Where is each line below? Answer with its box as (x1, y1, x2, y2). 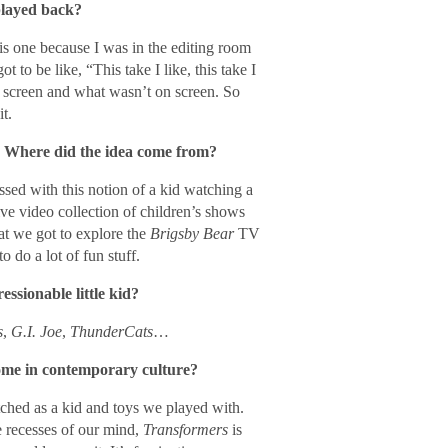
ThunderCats (69, 323, 153, 340)
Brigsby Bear (149, 225, 234, 242)
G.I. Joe (10, 323, 62, 340)
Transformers (142, 421, 228, 438)
